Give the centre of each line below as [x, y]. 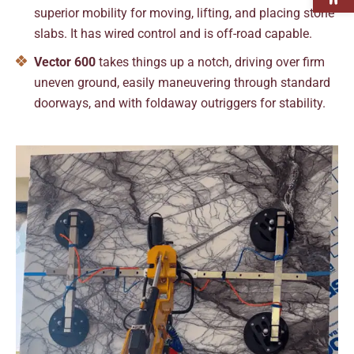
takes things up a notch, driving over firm [210, 62]
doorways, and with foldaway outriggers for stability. [179, 103]
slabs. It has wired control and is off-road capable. [173, 33]
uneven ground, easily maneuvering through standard [182, 82]
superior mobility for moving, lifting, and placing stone [184, 13]
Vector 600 [64, 62]
